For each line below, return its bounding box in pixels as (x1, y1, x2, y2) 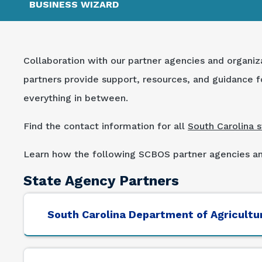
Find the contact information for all (23, 120, 188, 132)
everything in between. (23, 92, 131, 104)
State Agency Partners (23, 173, 179, 189)
